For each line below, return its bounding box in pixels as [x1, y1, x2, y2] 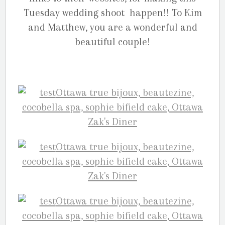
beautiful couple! [75, 36, 150, 48]
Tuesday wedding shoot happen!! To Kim [23, 7, 202, 19]
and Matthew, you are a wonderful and [28, 22, 197, 34]
